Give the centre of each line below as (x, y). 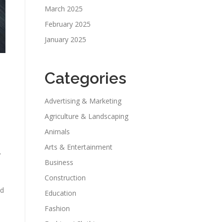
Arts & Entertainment (79, 147)
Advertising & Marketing (83, 101)
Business (59, 162)
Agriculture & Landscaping (86, 116)
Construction (65, 178)
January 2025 (65, 39)
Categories (85, 78)
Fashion (57, 208)
